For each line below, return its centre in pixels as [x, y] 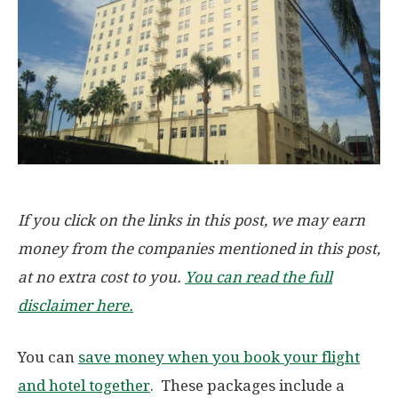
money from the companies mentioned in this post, [199, 249]
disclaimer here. [76, 306]
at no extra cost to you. [101, 278]
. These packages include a [247, 386]
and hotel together [84, 386]
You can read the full [259, 278]
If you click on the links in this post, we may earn [191, 221]
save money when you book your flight [219, 358]
